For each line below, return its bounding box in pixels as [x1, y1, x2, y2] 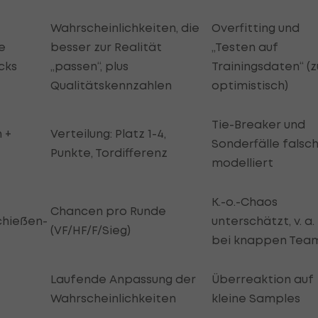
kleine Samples [212, 291, 300, 306]
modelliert [212, 155, 273, 170]
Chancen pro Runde [50, 204, 166, 219]
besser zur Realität [50, 40, 162, 55]
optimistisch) [212, 78, 288, 93]
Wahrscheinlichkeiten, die [50, 21, 199, 35]
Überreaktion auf [212, 272, 314, 287]
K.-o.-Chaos [212, 194, 278, 209]
